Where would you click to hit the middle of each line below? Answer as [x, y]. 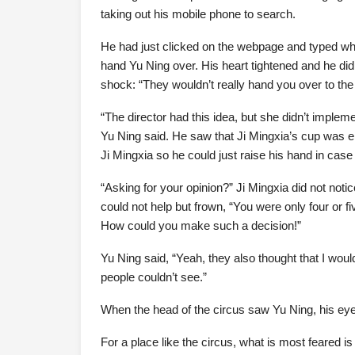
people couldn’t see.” [154, 277]
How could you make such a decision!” [201, 225]
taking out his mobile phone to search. [198, 14]
